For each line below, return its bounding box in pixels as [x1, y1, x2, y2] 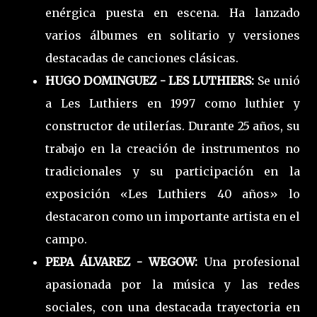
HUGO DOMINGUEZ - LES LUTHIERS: [45, 73, 258, 88]
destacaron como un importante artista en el [45, 209, 300, 224]
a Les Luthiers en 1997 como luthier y [45, 96, 300, 110]
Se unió [258, 73, 301, 88]
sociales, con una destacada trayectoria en [45, 299, 300, 314]
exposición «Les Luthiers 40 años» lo [45, 186, 300, 201]
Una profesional [204, 254, 300, 269]
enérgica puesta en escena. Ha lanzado [45, 5, 300, 20]
